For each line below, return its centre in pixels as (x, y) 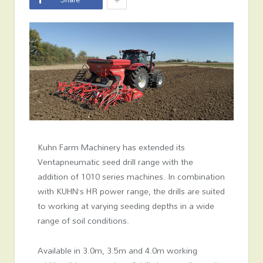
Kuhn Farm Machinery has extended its (111, 147)
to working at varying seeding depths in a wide (126, 206)
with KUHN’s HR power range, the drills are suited (131, 191)
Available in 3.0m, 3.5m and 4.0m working (117, 251)
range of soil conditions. (83, 221)
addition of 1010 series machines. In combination (131, 177)
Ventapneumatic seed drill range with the (115, 162)
